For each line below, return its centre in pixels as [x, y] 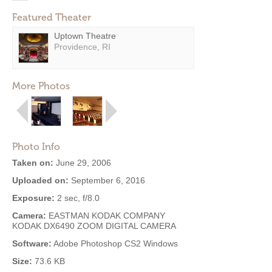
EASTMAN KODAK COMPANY [106, 216]
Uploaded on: [40, 180]
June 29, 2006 [82, 163]
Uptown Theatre [85, 36]
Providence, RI [82, 47]
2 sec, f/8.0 [77, 198]
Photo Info [36, 147]
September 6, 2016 [107, 180]
